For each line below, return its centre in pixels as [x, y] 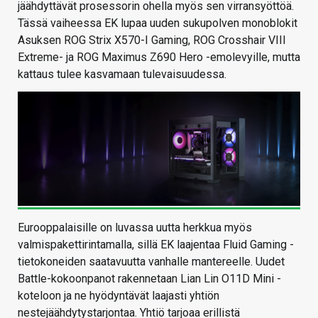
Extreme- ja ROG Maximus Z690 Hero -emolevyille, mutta [159, 57]
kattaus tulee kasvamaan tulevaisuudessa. [122, 74]
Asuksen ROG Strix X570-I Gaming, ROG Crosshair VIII [152, 40]
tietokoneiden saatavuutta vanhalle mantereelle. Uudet [151, 262]
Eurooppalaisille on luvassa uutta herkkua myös [135, 228]
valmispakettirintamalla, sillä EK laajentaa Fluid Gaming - [156, 245]
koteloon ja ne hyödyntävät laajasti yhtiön [119, 296]
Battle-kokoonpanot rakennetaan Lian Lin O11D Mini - [149, 279]
